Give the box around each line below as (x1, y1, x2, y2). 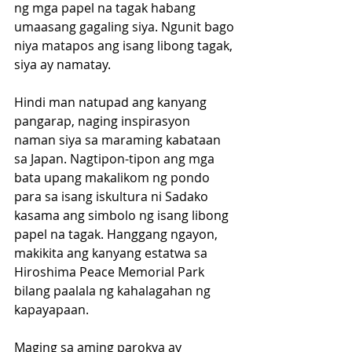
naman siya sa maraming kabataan (14, 131, 224, 149)
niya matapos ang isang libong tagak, (14, 37, 236, 55)
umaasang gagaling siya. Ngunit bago (14, 18, 237, 36)
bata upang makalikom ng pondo (14, 169, 213, 187)
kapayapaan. (14, 301, 89, 319)
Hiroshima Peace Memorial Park (14, 263, 207, 281)
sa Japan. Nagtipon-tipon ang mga (14, 150, 218, 168)
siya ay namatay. (14, 56, 111, 74)
